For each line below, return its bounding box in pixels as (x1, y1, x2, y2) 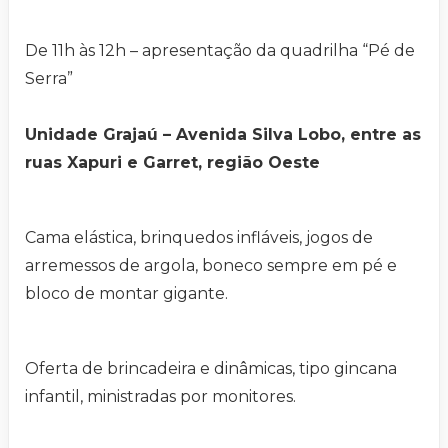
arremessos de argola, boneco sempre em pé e (25, 255, 397, 275)
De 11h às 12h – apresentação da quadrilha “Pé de (25, 40, 415, 60)
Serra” (25, 68, 73, 88)
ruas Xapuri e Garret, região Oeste (25, 152, 320, 172)
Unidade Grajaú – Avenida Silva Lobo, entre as (25, 124, 421, 144)
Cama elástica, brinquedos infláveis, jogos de (25, 227, 373, 247)
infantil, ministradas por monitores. (25, 386, 296, 406)
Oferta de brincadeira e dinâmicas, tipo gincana (25, 358, 397, 378)
